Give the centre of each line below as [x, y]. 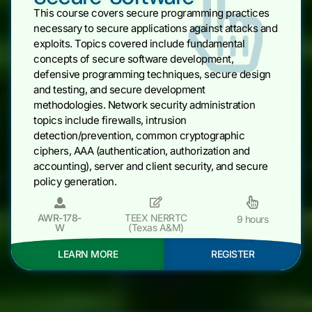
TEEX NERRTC [156, 217]
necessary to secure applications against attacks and [155, 28]
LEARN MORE [88, 253]
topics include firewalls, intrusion [110, 120]
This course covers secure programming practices [151, 13]
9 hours [252, 219]
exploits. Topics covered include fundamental [139, 43]
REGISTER [233, 253]
